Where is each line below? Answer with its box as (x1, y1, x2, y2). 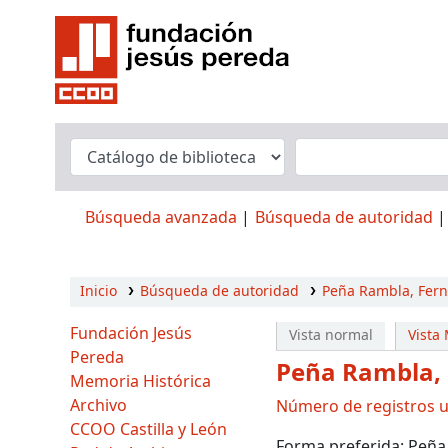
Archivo (70, 394, 127, 418)
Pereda (70, 346, 124, 370)
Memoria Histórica (70, 370, 211, 394)
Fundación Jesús (70, 322, 192, 346)
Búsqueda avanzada (85, 206, 237, 230)
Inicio (80, 281, 117, 302)
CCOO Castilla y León (70, 418, 227, 442)
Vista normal (288, 325, 373, 346)
